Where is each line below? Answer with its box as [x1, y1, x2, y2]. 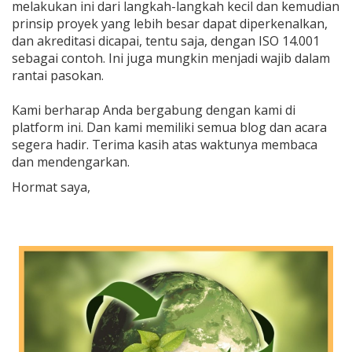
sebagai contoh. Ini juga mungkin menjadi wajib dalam [12, 49, 330, 67]
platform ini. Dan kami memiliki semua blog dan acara [12, 119, 327, 136]
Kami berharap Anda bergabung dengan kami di [12, 101, 295, 119]
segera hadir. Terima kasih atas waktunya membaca [12, 136, 317, 153]
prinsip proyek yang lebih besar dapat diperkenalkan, [12, 15, 328, 32]
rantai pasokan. [12, 67, 104, 84]
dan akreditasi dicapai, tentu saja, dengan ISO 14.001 [12, 32, 320, 49]
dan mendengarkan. [12, 153, 130, 170]
